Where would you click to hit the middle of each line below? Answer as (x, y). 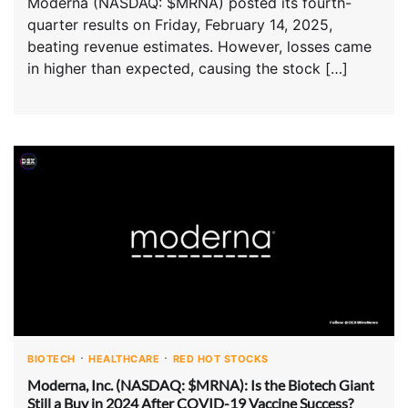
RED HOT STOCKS (220, 359)
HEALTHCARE (124, 359)
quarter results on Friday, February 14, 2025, (180, 25)
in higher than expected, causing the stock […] (188, 69)
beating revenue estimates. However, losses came (199, 47)
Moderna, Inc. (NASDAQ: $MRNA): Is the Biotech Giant (201, 384)
